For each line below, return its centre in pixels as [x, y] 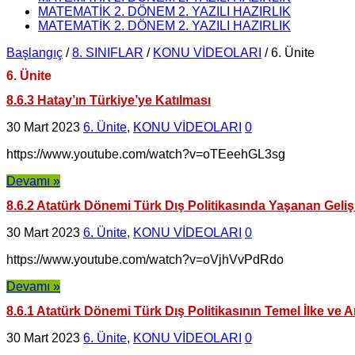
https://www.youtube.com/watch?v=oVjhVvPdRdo [145, 260]
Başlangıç [34, 52]
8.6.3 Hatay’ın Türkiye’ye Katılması [109, 100]
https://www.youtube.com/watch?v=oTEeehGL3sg [146, 154]
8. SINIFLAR [108, 52]
